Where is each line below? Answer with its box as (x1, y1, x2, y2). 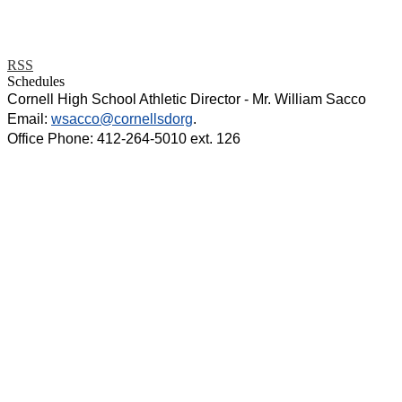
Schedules (7, 73, 65, 89)
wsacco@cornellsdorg (51, 110, 193, 127)
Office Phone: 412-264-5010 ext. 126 (7, 130, 240, 146)
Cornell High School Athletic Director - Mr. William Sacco (7, 91, 366, 107)
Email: (7, 110, 51, 127)
